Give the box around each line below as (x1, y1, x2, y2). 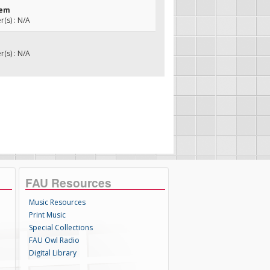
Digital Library (29, 248, 77, 258)
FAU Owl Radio (29, 235, 80, 245)
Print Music (29, 210, 66, 220)
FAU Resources (25, 174, 112, 191)
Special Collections (29, 222, 93, 233)
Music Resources (29, 197, 86, 207)
